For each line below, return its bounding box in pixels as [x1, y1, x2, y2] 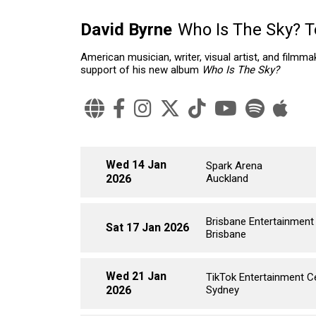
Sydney [206, 284, 240, 296]
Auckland [206, 172, 249, 185]
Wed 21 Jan [106, 269, 166, 283]
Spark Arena [206, 159, 263, 172]
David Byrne [80, 20, 172, 39]
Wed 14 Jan [106, 158, 166, 171]
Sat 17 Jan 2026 [106, 221, 189, 234]
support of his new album [80, 63, 202, 76]
